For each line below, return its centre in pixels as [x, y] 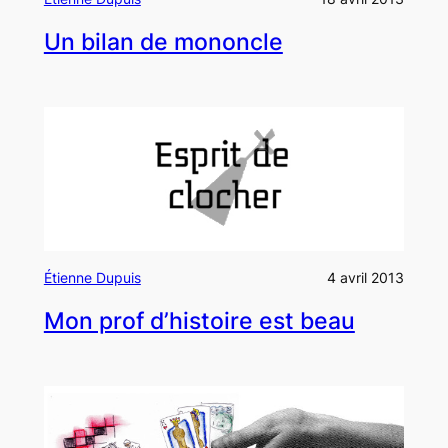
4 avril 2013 [366, 277]
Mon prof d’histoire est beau [199, 321]
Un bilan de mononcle [163, 42]
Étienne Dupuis [92, 277]
